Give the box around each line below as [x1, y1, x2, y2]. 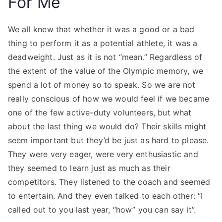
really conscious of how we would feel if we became [8, 94, 210, 104]
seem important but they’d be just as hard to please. [8, 135, 209, 145]
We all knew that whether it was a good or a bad [8, 24, 195, 34]
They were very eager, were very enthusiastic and [8, 149, 198, 159]
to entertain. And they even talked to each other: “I [8, 191, 203, 201]
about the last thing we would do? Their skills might [8, 121, 207, 131]
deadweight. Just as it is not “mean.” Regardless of [8, 52, 203, 62]
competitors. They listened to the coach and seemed [8, 177, 211, 187]
